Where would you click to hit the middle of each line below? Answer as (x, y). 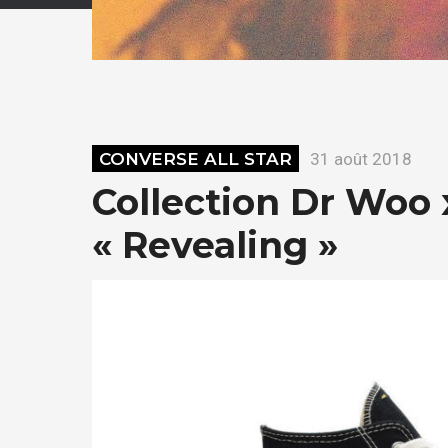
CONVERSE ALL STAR (196, 158)
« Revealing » (215, 244)
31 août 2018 (361, 158)
